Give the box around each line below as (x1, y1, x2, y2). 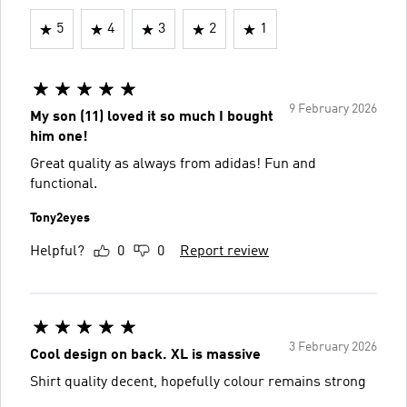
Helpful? (30, 244, 84, 259)
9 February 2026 (289, 103, 377, 115)
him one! (30, 130, 88, 144)
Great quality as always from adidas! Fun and (30, 157, 316, 172)
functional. (30, 177, 97, 192)
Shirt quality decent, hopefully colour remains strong (30, 375, 366, 390)
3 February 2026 (289, 341, 377, 353)
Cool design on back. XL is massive (30, 348, 261, 362)
